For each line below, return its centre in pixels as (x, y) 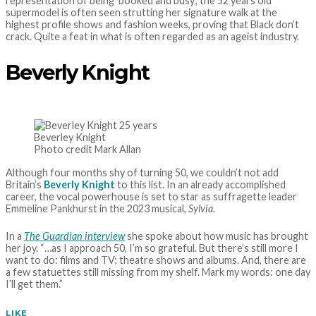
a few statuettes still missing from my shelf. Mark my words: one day (158, 272)
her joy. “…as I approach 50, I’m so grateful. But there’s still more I (152, 248)
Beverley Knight (70, 137)
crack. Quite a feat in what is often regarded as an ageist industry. (152, 36)
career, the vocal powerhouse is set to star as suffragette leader (151, 196)
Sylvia (201, 208)
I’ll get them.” (34, 284)
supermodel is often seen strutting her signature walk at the (141, 12)
